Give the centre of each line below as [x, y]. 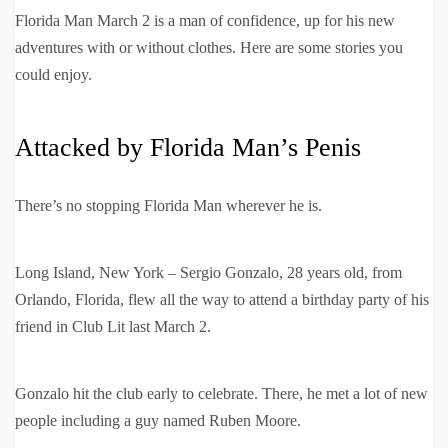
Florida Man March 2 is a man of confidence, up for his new [205, 21]
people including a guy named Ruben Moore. [158, 421]
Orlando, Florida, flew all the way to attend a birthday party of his [222, 300]
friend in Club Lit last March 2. [113, 327]
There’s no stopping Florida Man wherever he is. [168, 206]
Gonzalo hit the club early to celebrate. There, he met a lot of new [221, 394]
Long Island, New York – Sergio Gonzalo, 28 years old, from [208, 273]
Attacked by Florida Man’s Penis [188, 148]
